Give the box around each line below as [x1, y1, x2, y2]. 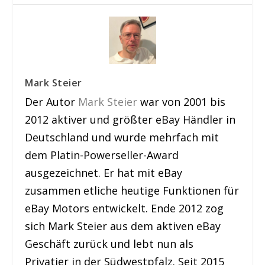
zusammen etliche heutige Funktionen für [25, 183, 240, 198]
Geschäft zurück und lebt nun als [25, 236, 194, 251]
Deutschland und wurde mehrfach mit [25, 130, 219, 144]
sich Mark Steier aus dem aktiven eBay [25, 218, 221, 233]
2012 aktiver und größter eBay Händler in [25, 112, 236, 127]
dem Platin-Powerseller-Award [25, 147, 179, 162]
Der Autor [25, 94, 79, 109]
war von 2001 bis [137, 94, 226, 109]
